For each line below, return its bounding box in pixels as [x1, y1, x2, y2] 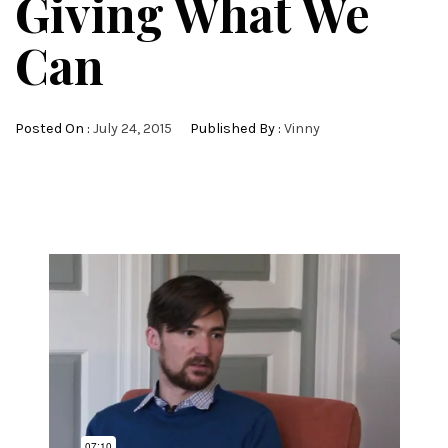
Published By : [187, 119, 284, 137]
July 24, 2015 [93, 119, 172, 137]
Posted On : [15, 119, 93, 137]
